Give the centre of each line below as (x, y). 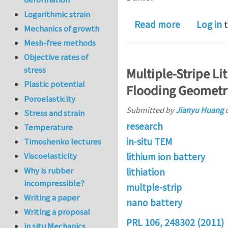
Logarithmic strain (57, 14)
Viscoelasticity (51, 156)
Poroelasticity (50, 98)
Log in (209, 25)
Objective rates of (56, 57)
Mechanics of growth (62, 28)
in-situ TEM (149, 141)
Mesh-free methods (60, 43)
